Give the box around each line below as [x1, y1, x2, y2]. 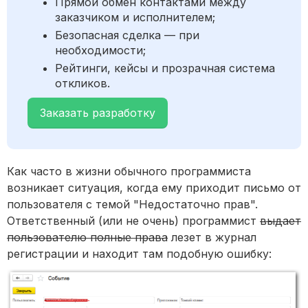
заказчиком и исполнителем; [55, 10, 215, 25]
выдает [260, 214, 301, 228]
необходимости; [55, 43, 146, 58]
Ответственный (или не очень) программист [7, 214, 260, 228]
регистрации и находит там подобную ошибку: [7, 247, 272, 261]
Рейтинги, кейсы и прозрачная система [55, 61, 275, 76]
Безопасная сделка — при [55, 28, 199, 43]
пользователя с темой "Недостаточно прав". [7, 197, 258, 212]
